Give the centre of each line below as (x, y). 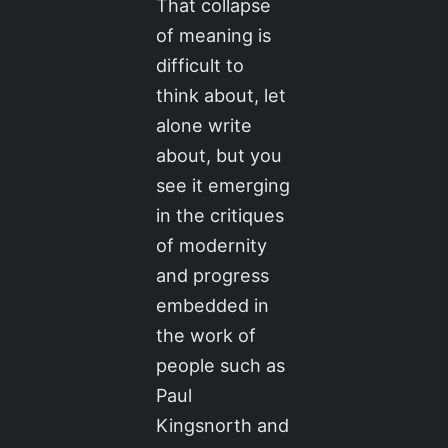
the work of (206, 334)
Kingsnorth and (223, 424)
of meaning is (214, 34)
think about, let (221, 94)
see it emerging (223, 184)
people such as (221, 364)
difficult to (200, 64)
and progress (213, 274)
